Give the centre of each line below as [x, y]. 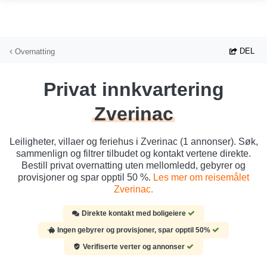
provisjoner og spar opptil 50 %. [86, 178]
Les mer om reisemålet [201, 178]
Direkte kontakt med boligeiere [135, 214]
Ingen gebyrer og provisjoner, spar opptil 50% [135, 230]
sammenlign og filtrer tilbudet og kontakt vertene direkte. [133, 154]
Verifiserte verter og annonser [135, 247]
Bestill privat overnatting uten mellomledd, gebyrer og [133, 166]
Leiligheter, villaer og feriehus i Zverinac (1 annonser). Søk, [133, 142]
